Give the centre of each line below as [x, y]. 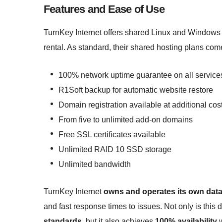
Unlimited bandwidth [95, 165]
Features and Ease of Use [104, 9]
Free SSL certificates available [112, 135]
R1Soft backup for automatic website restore [136, 90]
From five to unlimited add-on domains [126, 120]
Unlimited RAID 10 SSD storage [115, 150]
